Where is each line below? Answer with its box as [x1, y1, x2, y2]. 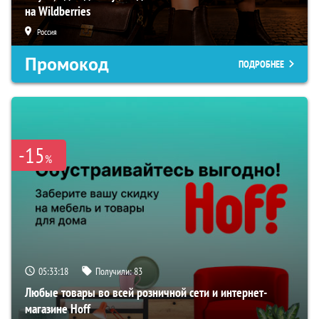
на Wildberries [25, 3, 90, 20]
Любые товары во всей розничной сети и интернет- [25, 284, 267, 301]
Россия [37, 26, 57, 38]
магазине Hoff [25, 300, 90, 318]
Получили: [95, 265, 134, 278]
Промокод [25, 52, 109, 77]
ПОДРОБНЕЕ [239, 58, 284, 71]
